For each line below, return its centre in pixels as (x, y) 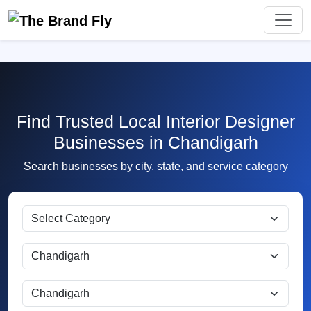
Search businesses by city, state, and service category (155, 166)
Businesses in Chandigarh (155, 142)
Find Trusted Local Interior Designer (155, 121)
